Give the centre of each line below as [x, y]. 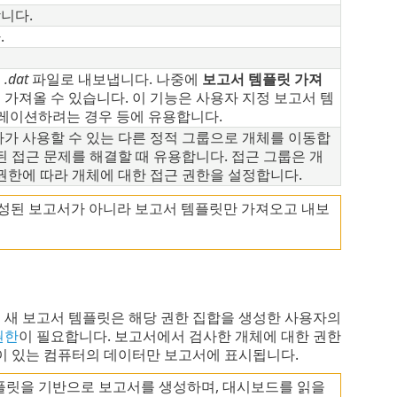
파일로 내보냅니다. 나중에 [117, 79]
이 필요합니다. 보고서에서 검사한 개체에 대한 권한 [179, 336]
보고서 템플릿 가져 [262, 79]
